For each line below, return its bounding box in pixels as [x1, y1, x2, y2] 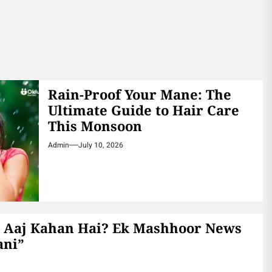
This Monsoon [47, 117, 142, 135]
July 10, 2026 [78, 140, 123, 151]
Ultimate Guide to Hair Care [47, 101, 239, 119]
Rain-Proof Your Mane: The [47, 85, 231, 103]
